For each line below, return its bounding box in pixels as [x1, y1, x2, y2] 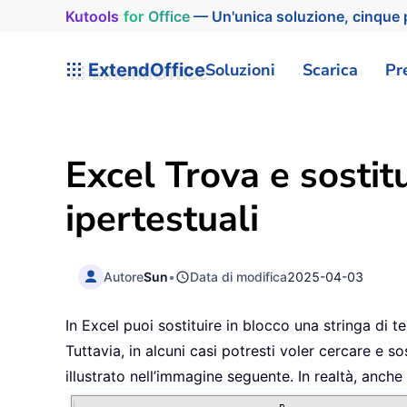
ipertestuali [65, 194, 259, 243]
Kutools [59, 6, 114, 25]
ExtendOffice [84, 58, 205, 81]
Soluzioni [205, 58, 275, 81]
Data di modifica [190, 268, 288, 284]
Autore [104, 268, 144, 284]
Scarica [303, 58, 358, 81]
